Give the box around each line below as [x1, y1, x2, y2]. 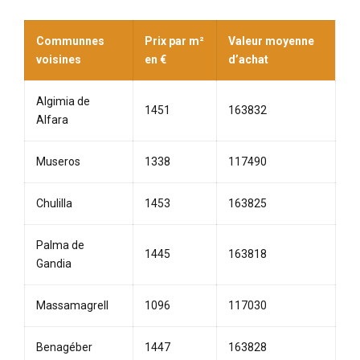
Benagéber [36, 341, 92, 354]
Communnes [36, 35, 104, 48]
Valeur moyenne [228, 35, 314, 48]
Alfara [36, 113, 68, 127]
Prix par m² [145, 35, 204, 48]
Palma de [36, 239, 84, 252]
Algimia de [36, 95, 90, 108]
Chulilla [36, 197, 72, 211]
